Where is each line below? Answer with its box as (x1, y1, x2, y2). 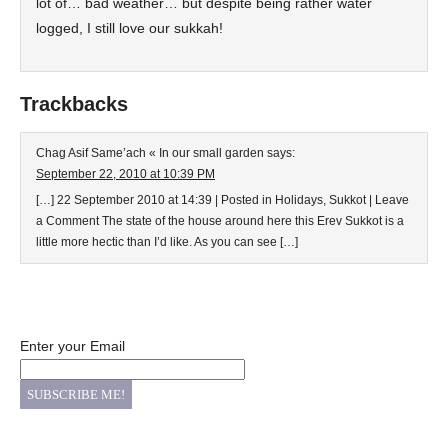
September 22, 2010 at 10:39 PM (36, 167, 215, 181)
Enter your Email (20, 338, 125, 354)
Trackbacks (20, 93, 128, 115)
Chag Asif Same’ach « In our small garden (36, 146, 264, 160)
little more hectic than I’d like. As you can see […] (36, 235, 298, 249)
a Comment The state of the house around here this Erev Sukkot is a (36, 214, 404, 228)
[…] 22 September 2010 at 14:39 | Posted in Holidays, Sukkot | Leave (36, 193, 409, 207)
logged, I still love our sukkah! (36, 20, 223, 36)
